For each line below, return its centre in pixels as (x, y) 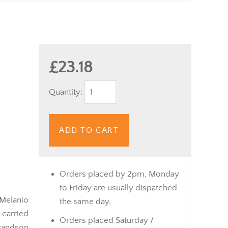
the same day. (85, 201)
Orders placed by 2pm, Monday (119, 174)
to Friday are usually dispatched (118, 188)
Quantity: (67, 92)
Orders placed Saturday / (107, 220)
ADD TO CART (89, 130)
